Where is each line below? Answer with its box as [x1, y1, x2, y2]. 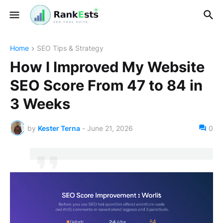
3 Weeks [10, 95, 70, 113]
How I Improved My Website [10, 58, 205, 76]
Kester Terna [38, 123, 80, 132]
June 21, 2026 [87, 123, 133, 132]
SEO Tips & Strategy [37, 44, 104, 52]
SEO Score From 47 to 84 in [10, 77, 203, 95]
